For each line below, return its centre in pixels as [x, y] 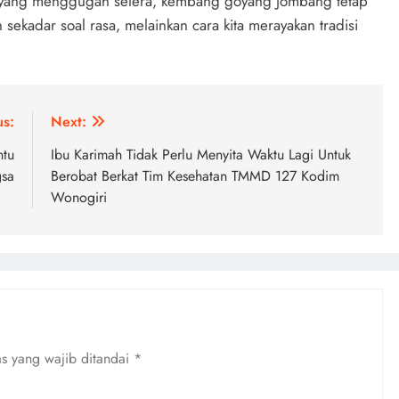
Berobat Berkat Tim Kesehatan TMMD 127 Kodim [195, 175]
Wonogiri [79, 197]
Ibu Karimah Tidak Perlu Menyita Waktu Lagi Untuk [201, 154]
